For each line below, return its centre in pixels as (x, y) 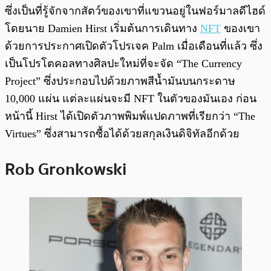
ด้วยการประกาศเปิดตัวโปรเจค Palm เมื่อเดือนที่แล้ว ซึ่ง (134, 46)
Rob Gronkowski (66, 170)
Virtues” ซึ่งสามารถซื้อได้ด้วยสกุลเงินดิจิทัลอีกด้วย (122, 134)
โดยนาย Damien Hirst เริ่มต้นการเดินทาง (103, 29)
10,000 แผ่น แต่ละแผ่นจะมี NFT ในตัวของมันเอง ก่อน (131, 99)
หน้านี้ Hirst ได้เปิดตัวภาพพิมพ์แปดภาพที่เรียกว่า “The (130, 116)
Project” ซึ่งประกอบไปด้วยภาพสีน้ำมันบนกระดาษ (120, 81)
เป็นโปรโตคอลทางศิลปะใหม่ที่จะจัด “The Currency (123, 64)
